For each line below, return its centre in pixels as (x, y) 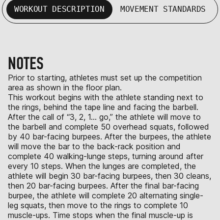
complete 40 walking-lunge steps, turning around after (106, 156)
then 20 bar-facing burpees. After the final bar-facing (103, 185)
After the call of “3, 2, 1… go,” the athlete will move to (104, 117)
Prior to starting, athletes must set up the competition (105, 77)
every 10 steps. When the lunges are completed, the (102, 166)
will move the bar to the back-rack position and (94, 146)
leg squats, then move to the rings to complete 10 (98, 205)
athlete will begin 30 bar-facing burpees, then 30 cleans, (110, 176)
